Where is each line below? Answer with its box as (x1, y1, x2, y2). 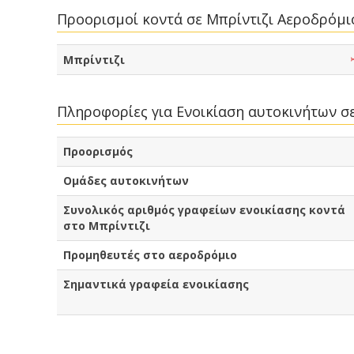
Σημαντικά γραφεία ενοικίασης (63, 277, 249, 292)
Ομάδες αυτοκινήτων (63, 173, 189, 189)
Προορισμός (63, 144, 133, 160)
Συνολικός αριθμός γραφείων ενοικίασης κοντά (63, 202, 345, 218)
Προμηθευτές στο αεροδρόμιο (63, 247, 237, 263)
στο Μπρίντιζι (63, 218, 150, 234)
